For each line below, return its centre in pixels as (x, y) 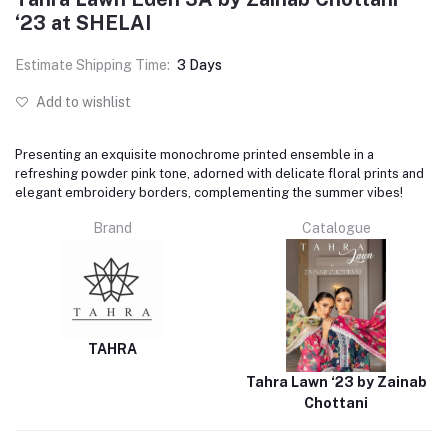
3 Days (199, 64)
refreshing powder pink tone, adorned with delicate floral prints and (219, 173)
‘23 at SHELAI (83, 22)
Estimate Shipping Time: (92, 64)
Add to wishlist (82, 101)
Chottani (336, 402)
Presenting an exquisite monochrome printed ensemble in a (194, 154)
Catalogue (336, 227)
